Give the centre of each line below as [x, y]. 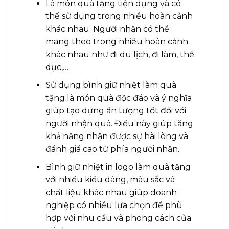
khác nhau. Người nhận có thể [107, 29]
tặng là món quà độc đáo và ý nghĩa [118, 98]
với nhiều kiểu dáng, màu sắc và [110, 179]
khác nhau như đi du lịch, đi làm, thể [120, 55]
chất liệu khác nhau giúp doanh [111, 192]
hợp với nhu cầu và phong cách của [118, 218]
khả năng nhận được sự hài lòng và [117, 136]
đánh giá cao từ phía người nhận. [112, 149]
